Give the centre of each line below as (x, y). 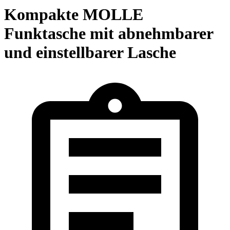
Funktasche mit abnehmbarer (109, 34)
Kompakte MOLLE (74, 15)
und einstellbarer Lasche (90, 53)
